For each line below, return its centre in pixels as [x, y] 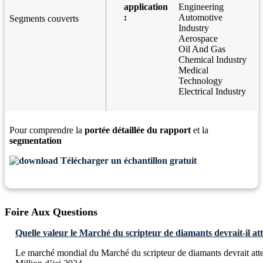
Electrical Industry [212, 92]
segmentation [36, 141]
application [146, 7]
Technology [200, 81]
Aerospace [198, 39]
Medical [193, 70]
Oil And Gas [202, 49]
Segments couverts [44, 19]
